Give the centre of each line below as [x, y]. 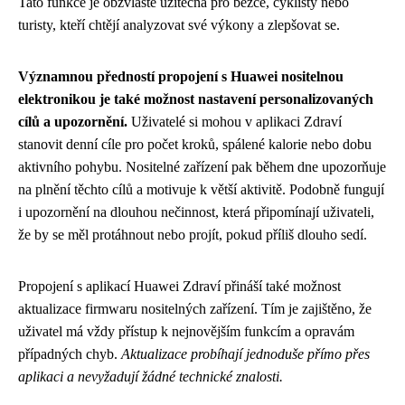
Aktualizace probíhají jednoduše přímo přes [245, 353]
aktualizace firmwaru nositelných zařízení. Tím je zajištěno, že [195, 308]
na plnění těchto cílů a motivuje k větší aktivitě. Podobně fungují [201, 189]
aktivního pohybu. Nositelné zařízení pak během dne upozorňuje [202, 166]
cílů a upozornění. [73, 121]
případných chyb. [70, 353]
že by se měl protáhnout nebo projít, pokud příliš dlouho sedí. [193, 234]
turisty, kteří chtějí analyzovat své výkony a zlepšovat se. [179, 24]
